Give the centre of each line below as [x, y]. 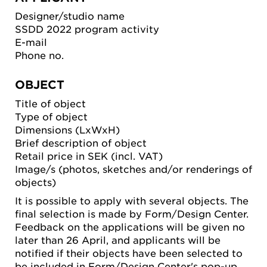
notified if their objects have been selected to [129, 253]
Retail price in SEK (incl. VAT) [90, 155]
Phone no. [41, 55]
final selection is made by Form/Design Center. [132, 213]
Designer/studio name [71, 15]
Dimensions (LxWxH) [69, 129]
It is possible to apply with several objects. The [132, 200]
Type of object [53, 116]
